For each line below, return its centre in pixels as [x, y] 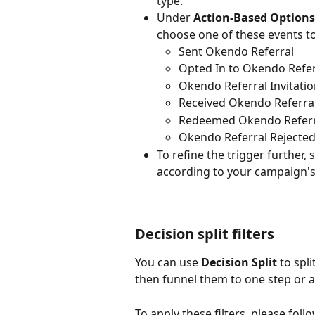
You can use [168, 263]
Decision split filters [205, 234]
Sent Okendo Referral [236, 51]
